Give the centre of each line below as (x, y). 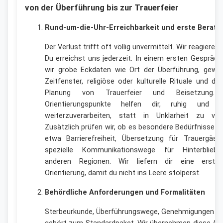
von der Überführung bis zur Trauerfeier (102, 7)
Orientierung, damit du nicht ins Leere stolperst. (123, 173)
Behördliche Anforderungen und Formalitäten (125, 193)
